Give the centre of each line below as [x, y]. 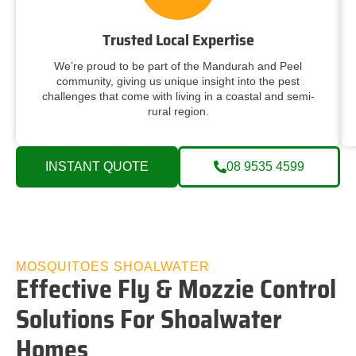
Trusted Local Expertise [178, 39]
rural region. [178, 111]
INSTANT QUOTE [97, 167]
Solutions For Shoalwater [149, 320]
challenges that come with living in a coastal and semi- [178, 96]
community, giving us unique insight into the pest [178, 81]
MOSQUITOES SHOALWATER [113, 267]
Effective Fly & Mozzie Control [176, 290]
